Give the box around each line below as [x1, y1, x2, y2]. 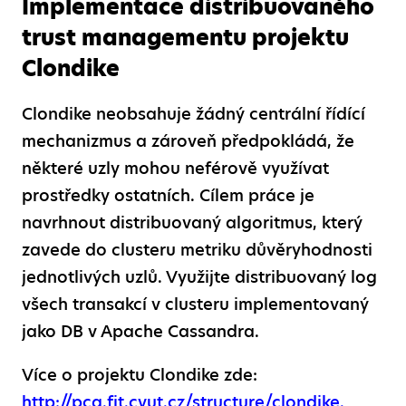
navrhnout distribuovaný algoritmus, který [22, 210, 362, 234]
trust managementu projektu [22, 22, 349, 53]
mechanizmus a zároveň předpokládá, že [22, 129, 354, 152]
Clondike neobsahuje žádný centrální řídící [22, 101, 365, 125]
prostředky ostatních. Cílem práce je [22, 183, 314, 207]
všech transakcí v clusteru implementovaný [22, 292, 369, 315]
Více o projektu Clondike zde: [22, 362, 257, 386]
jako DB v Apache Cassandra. [22, 319, 259, 343]
